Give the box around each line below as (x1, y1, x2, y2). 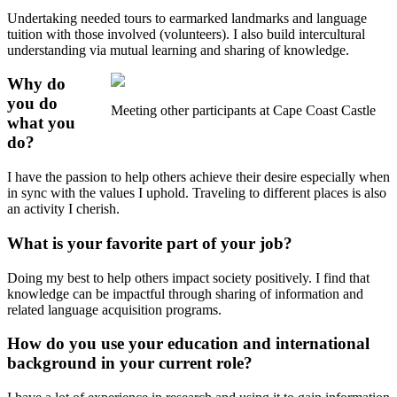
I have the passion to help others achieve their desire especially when (7, 169, 390, 185)
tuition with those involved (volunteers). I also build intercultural (7, 26, 365, 42)
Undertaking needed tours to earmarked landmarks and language (7, 10, 367, 26)
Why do (7, 74, 66, 94)
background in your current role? (7, 354, 253, 373)
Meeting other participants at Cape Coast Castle (111, 102, 376, 118)
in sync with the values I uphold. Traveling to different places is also (7, 185, 386, 201)
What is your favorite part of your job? (7, 233, 292, 253)
